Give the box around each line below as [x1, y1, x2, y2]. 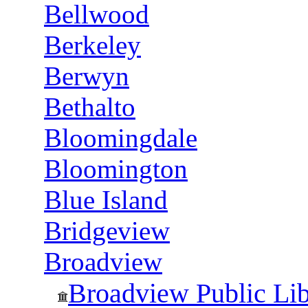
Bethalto [44, 92, 135, 122]
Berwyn [44, 61, 129, 91]
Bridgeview [44, 216, 170, 245]
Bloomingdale [44, 123, 197, 153]
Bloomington [44, 154, 188, 184]
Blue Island [44, 185, 168, 214]
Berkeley [44, 30, 141, 60]
